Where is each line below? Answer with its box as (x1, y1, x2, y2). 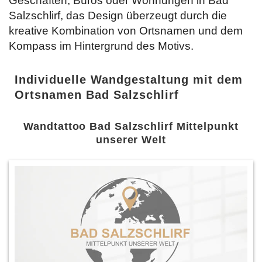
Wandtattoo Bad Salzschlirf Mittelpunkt (23, 120, 239, 132)
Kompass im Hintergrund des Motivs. (9, 39, 194, 52)
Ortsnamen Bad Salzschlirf (15, 88, 179, 101)
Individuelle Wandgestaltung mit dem (15, 73, 243, 86)
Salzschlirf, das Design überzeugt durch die (9, 9, 227, 22)
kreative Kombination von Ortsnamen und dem (9, 24, 243, 37)
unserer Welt (96, 133, 166, 146)
